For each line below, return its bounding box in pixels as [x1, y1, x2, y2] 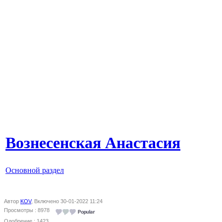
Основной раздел [5, 166, 64, 174]
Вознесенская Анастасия [5, 134, 180, 152]
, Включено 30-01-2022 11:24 [31, 198, 103, 204]
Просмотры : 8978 [4, 207, 55, 213]
